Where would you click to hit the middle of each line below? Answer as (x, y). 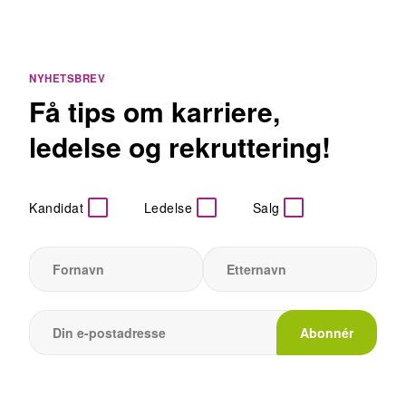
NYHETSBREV (67, 78)
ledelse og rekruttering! (180, 146)
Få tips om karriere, (155, 111)
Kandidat (56, 207)
